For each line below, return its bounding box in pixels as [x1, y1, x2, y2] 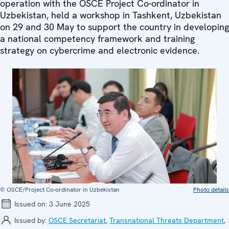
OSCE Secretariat [49, 216, 106, 225]
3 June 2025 [49, 199, 90, 209]
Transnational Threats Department [109, 216, 224, 225]
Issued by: [12, 216, 49, 225]
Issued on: [12, 199, 49, 209]
